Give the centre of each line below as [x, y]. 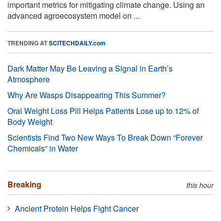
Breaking [24, 184]
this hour [200, 185]
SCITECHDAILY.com [77, 43]
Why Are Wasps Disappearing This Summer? [87, 95]
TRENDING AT [28, 43]
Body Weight [30, 121]
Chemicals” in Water [43, 148]
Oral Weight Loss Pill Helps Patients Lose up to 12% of [103, 110]
